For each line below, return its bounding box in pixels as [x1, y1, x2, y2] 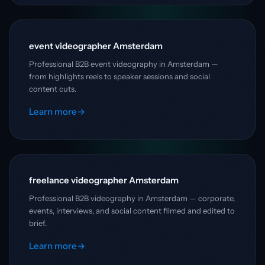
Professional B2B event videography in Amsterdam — [29, 59, 218, 69]
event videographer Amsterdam [29, 40, 163, 51]
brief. [29, 218, 47, 228]
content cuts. [29, 83, 76, 93]
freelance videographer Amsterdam [29, 174, 179, 186]
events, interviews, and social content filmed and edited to [29, 205, 235, 215]
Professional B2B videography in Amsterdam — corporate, [29, 193, 235, 203]
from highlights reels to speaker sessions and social [29, 71, 210, 81]
